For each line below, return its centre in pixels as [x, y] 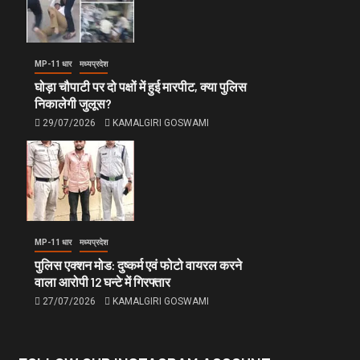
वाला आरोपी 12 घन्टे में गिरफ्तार [102, 282]
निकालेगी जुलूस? [73, 104]
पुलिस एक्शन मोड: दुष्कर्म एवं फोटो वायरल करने [138, 265]
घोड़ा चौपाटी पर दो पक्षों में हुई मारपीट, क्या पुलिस [140, 87]
